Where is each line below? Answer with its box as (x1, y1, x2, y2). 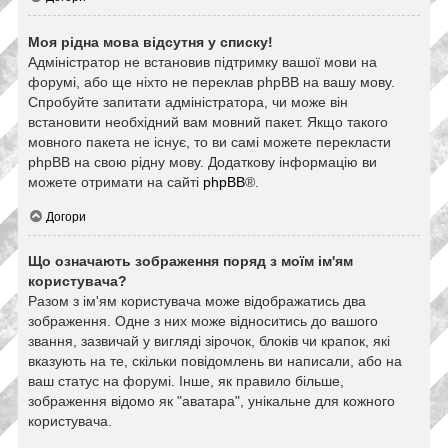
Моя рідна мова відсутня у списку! (28, 33, 273, 50)
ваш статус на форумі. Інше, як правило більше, (28, 373, 344, 390)
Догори (46, 209, 86, 224)
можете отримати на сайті (28, 173, 203, 190)
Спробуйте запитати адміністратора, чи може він (28, 93, 348, 110)
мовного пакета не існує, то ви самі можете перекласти (28, 133, 391, 150)
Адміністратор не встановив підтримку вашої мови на (28, 53, 377, 70)
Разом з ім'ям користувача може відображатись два (28, 293, 366, 310)
